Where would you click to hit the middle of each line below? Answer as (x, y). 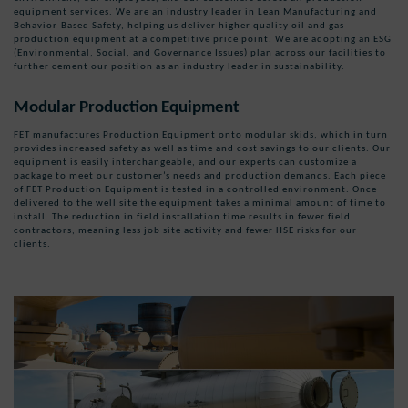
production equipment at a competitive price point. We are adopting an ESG (203, 39)
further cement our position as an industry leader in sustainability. (179, 66)
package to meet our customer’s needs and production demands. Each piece (200, 176)
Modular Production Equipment (127, 107)
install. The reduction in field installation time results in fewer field (182, 217)
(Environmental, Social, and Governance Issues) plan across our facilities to (200, 53)
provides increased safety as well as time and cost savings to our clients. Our (202, 148)
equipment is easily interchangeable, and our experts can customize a (185, 162)
